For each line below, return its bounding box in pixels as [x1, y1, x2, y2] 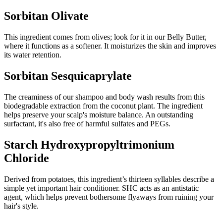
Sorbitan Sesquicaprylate [4, 69, 132, 83]
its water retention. [4, 51, 61, 59]
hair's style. [4, 201, 39, 210]
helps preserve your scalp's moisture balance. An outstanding [4, 111, 193, 119]
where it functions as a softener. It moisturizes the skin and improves [4, 42, 216, 51]
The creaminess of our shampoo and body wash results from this [4, 93, 205, 102]
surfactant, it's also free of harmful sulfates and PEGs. [4, 119, 170, 128]
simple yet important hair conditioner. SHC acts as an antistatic [4, 183, 199, 192]
